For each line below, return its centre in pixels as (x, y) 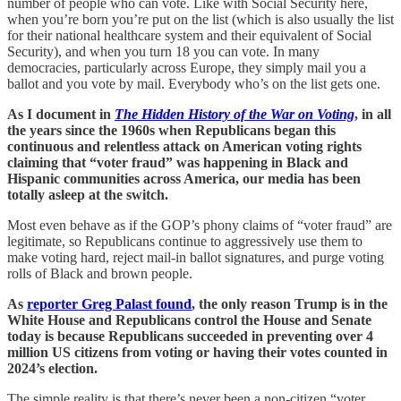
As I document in (61, 114)
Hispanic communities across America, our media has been (184, 178)
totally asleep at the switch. (88, 194)
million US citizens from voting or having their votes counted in (197, 352)
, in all (373, 114)
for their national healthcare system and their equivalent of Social (189, 35)
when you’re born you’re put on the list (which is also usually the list (200, 19)
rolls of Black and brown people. (100, 273)
